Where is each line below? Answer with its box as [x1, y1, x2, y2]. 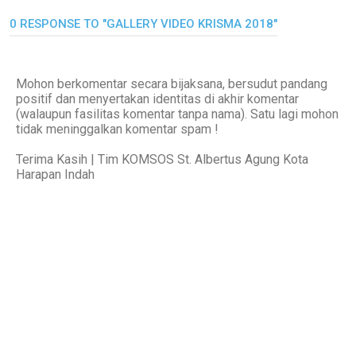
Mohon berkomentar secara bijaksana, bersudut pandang [16, 75, 327, 91]
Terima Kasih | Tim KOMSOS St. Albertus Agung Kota [16, 151, 308, 167]
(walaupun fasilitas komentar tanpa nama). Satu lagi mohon [16, 106, 339, 122]
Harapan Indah [16, 166, 95, 182]
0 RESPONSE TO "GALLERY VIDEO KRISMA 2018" [10, 16, 277, 31]
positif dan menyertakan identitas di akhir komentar [16, 91, 299, 106]
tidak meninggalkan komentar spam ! [16, 121, 219, 137]
